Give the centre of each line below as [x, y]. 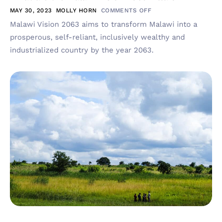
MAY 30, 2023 [31, 11]
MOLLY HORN [76, 11]
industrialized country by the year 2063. [82, 50]
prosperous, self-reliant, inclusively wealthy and [97, 37]
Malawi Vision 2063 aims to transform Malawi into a [104, 25]
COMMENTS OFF [126, 11]
